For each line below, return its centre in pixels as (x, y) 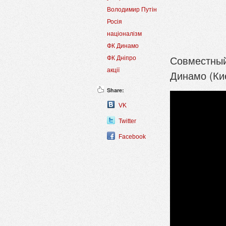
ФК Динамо (123, 46)
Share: (116, 90)
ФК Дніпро (122, 58)
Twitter (127, 121)
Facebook (132, 137)
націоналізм (124, 34)
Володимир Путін (132, 10)
